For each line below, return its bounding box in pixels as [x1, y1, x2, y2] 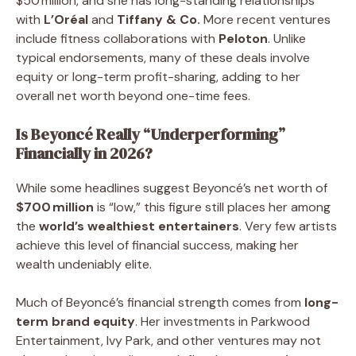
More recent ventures [200, 10, 331, 28]
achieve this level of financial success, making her [16, 236, 299, 253]
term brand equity [16, 312, 135, 330]
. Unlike [268, 29, 306, 47]
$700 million [16, 198, 94, 215]
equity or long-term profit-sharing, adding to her [16, 68, 300, 85]
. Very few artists [239, 217, 337, 234]
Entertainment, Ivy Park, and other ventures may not [16, 331, 321, 349]
